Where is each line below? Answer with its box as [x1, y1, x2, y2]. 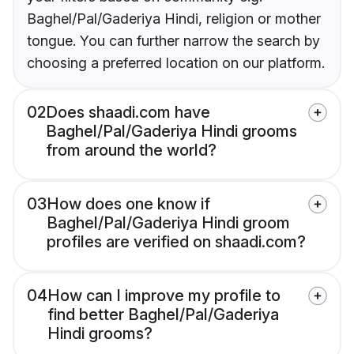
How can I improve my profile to [47, 286, 281, 306]
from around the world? [46, 141, 217, 160]
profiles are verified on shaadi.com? [47, 232, 306, 252]
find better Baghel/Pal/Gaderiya [47, 305, 279, 325]
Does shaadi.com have [46, 103, 210, 122]
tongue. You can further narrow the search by [27, 32, 320, 50]
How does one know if [47, 194, 210, 214]
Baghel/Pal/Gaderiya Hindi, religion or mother [27, 10, 321, 28]
